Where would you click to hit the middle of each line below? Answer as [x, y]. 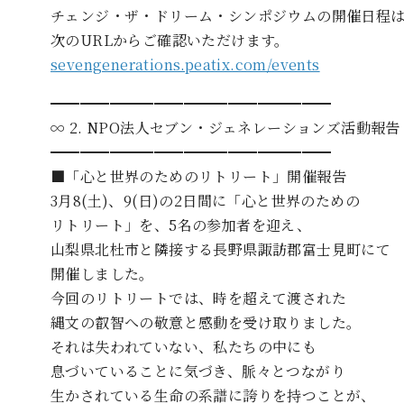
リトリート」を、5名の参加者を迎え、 [181, 225]
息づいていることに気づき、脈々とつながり [198, 371]
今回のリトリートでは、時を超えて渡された [198, 298]
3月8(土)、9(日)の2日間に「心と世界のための [205, 200]
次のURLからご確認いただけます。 [170, 40]
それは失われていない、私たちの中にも [184, 346]
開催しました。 [102, 273]
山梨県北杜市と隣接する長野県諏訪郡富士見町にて [221, 249]
